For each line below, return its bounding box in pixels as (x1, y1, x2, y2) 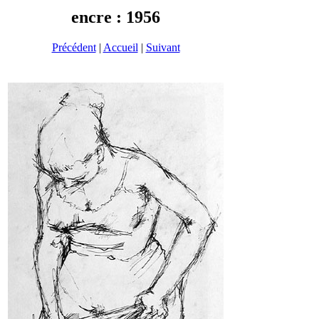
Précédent (51, 41, 96, 53)
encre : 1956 (71, 8, 160, 26)
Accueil (103, 41, 138, 53)
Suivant (145, 41, 180, 53)
